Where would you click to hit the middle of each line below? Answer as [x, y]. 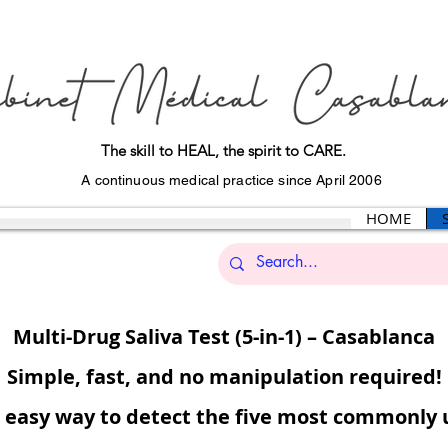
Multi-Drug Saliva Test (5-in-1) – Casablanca [224, 336]
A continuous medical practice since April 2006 [231, 180]
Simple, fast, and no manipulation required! [224, 376]
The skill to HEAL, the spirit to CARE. [223, 150]
